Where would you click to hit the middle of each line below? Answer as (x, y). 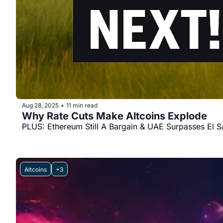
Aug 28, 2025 (40, 105)
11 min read (82, 105)
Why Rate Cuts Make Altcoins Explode (114, 116)
